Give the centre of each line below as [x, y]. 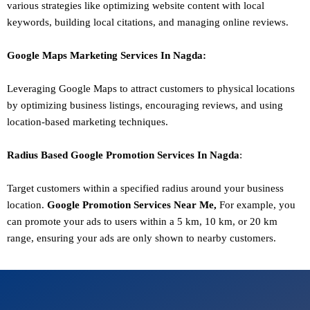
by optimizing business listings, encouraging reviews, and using [145, 106]
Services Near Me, [175, 205]
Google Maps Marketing [64, 56]
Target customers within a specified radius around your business [145, 189]
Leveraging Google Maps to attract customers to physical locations [151, 89]
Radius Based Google [56, 155]
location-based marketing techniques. [88, 122]
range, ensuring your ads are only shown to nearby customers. [142, 238]
